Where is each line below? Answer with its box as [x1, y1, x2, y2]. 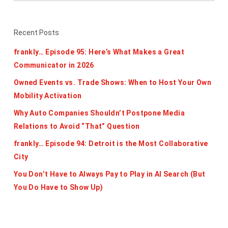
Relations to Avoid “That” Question [13, 122, 140, 130]
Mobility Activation [13, 92, 82, 100]
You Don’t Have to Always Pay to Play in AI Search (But [13, 170, 206, 178]
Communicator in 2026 [13, 61, 94, 69]
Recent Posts [13, 28, 59, 37]
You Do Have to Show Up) [13, 183, 103, 191]
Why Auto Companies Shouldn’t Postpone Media [13, 109, 185, 117]
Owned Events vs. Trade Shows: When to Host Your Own [13, 78, 212, 87]
